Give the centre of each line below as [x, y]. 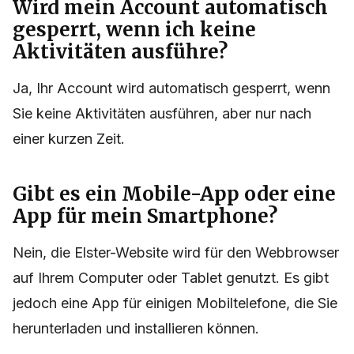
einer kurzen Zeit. [69, 139]
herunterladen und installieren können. [136, 329]
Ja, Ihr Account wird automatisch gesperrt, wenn [171, 88]
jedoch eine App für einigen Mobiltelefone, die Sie [175, 303]
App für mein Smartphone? [145, 217]
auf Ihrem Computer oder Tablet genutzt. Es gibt [171, 278]
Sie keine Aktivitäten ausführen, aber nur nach [162, 114]
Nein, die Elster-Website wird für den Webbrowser [176, 253]
